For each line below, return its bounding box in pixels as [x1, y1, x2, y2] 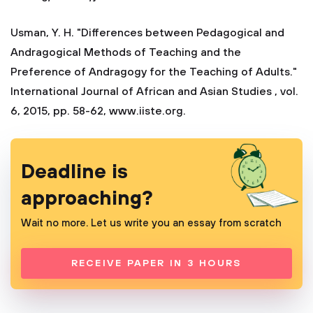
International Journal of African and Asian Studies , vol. [10, 85, 298, 99]
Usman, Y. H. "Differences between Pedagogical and [10, 26, 284, 40]
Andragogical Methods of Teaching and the [10, 45, 241, 59]
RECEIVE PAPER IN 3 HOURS [71, 257, 242, 270]
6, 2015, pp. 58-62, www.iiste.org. [10, 104, 186, 118]
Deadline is [21, 160, 128, 184]
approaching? [21, 187, 153, 211]
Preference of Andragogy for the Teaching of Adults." [10, 65, 297, 79]
